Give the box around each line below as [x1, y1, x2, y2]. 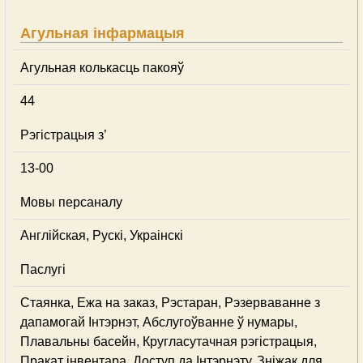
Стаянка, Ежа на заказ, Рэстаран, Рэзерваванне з [20, 296, 320, 310]
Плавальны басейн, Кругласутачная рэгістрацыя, [20, 335, 317, 348]
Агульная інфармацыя [20, 25, 185, 41]
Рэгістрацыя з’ [20, 128, 107, 142]
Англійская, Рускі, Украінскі [20, 228, 183, 242]
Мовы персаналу [20, 195, 122, 209]
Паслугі [20, 263, 66, 276]
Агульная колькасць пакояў [20, 61, 184, 75]
